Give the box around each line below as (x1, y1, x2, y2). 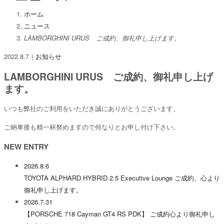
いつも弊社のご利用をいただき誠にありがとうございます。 (4, 103, 179, 113)
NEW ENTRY (4, 141, 48, 152)
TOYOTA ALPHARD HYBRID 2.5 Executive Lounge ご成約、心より (24, 173, 220, 183)
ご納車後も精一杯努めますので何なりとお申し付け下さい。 (4, 122, 179, 132)
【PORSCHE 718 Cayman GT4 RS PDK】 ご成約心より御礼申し (24, 209, 215, 219)
